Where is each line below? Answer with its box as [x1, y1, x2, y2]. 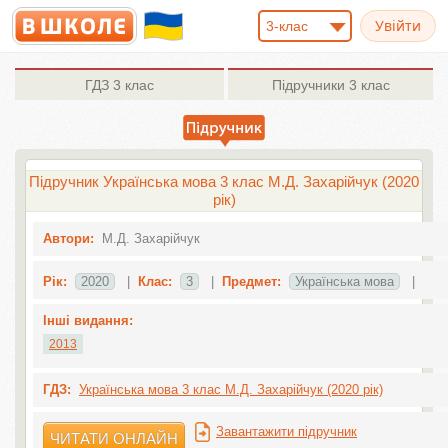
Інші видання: [42, 313, 133, 328]
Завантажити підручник [215, 424, 357, 439]
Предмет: [221, 274, 281, 289]
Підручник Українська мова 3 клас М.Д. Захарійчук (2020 [29, 173, 419, 190]
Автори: [42, 231, 94, 246]
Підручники [271, 77, 345, 93]
